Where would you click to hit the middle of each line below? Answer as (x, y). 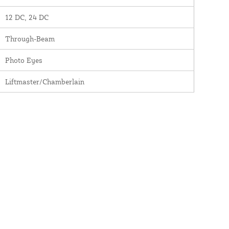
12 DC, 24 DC (27, 17)
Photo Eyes (24, 60)
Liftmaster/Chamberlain (44, 81)
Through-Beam (30, 38)
